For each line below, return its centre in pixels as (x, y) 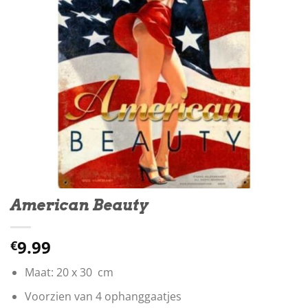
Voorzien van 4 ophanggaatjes (103, 296)
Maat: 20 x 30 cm (69, 273)
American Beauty (79, 205)
